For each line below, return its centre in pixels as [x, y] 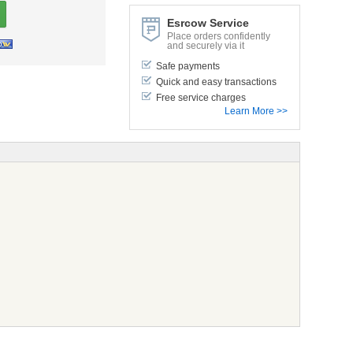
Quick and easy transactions [216, 82]
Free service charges [201, 97]
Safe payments [188, 66]
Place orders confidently [218, 36]
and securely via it [205, 45]
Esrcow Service [208, 22]
